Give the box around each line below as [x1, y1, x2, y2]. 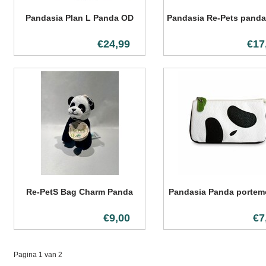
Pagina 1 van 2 [14, 251, 62, 259]
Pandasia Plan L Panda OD [26, 13, 134, 23]
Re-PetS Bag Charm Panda [26, 187, 133, 197]
